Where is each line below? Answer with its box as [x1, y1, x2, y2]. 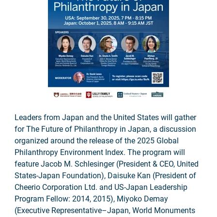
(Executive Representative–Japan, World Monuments [15, 206, 195, 215]
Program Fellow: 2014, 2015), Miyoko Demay [15, 194, 168, 203]
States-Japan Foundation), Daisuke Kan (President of [15, 171, 196, 180]
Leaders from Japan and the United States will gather [15, 113, 196, 122]
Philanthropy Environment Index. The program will [15, 148, 185, 157]
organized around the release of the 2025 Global [15, 136, 179, 145]
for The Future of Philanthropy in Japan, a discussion [15, 124, 196, 134]
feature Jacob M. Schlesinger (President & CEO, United [15, 159, 199, 169]
